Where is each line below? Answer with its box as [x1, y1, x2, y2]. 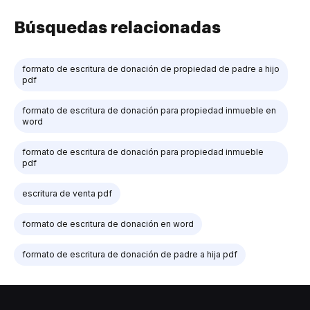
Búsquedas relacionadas [14, 19, 221, 36]
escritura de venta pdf [22, 188, 112, 199]
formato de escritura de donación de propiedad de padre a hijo [22, 64, 280, 74]
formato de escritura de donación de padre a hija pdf [22, 249, 237, 259]
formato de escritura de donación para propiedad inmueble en [22, 105, 276, 116]
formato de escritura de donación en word [22, 219, 194, 229]
